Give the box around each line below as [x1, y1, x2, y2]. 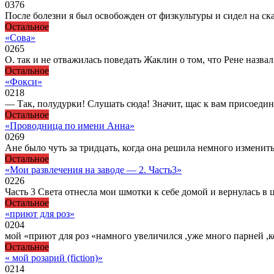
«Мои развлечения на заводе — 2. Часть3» [5, 164, 182, 175]
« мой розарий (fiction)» [5, 252, 103, 263]
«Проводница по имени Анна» [5, 120, 135, 131]
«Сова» [5, 32, 35, 43]
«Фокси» [5, 76, 42, 87]
